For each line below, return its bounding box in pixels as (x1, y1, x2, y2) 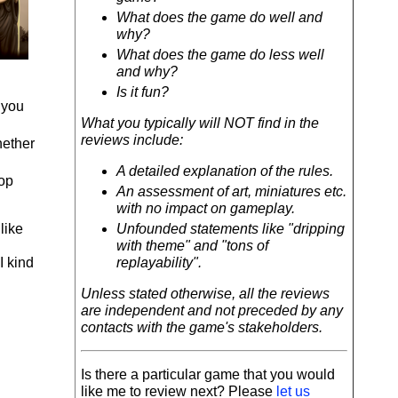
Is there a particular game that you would (81, 367, 335, 382)
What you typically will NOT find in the (81, 115, 319, 131)
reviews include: (81, 132, 183, 147)
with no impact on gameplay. (116, 201, 295, 216)
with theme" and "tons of (116, 238, 268, 253)
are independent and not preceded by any (81, 303, 343, 318)
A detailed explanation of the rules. (116, 163, 333, 179)
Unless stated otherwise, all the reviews (81, 286, 330, 301)
